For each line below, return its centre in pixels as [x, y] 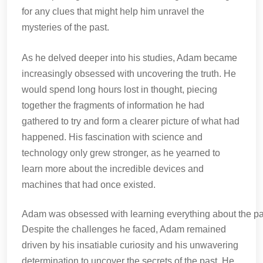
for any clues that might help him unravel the [113, 11]
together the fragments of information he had [113, 105]
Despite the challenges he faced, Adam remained [124, 229]
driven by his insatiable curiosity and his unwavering [130, 245]
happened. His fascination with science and [112, 137]
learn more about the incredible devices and [113, 169]
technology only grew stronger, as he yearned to [121, 153]
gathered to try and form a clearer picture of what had [131, 121]
